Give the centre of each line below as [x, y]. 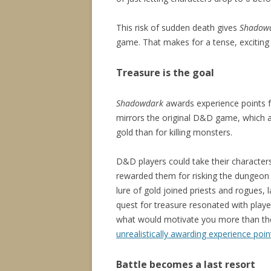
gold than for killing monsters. [174, 132]
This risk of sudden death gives [178, 28]
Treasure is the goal [165, 73]
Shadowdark [140, 103]
